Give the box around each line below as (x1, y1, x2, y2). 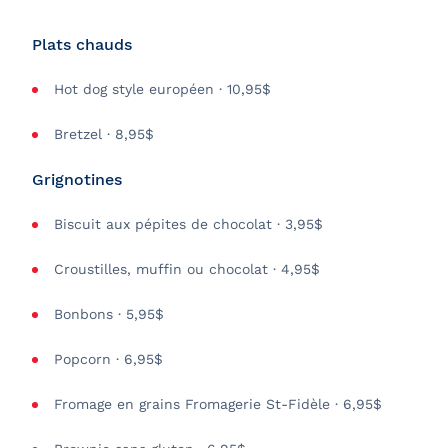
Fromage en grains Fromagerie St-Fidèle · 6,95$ (54, 396, 382, 412)
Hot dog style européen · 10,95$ (54, 81, 271, 97)
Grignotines (32, 170, 122, 189)
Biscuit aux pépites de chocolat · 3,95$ (54, 216, 323, 232)
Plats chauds (32, 35, 132, 54)
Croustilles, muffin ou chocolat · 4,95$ (54, 261, 320, 277)
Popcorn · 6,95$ (54, 351, 163, 367)
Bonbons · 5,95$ (54, 306, 164, 322)
